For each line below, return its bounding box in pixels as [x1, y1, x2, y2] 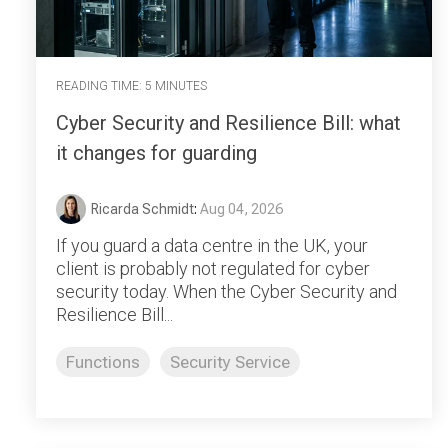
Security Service [170, 351, 290, 372]
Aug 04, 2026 [200, 200, 283, 217]
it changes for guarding [56, 140, 257, 165]
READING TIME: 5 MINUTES [56, 79, 207, 94]
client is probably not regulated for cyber [56, 257, 370, 279]
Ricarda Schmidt [91, 200, 194, 217]
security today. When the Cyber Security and [56, 280, 397, 302]
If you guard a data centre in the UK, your [56, 234, 368, 256]
